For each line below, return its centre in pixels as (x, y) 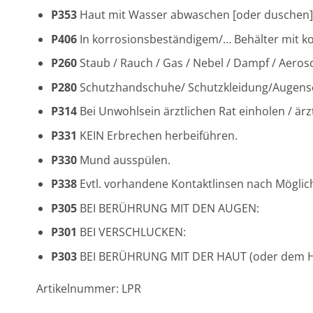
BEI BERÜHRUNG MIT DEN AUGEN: (168, 208)
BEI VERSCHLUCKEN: (131, 232)
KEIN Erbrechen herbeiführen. (157, 135)
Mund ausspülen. (123, 160)
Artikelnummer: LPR (89, 288)
